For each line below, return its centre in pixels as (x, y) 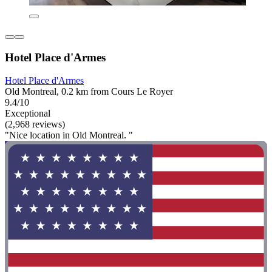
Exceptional (28, 114)
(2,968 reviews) (35, 124)
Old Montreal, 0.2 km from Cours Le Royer (89, 92)
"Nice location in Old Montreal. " (69, 135)
